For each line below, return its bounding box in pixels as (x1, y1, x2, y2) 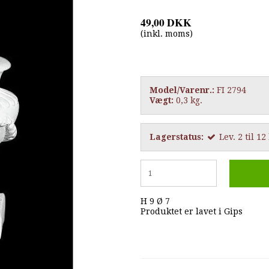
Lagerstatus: (150, 132, 204, 142)
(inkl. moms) (141, 29, 193, 39)
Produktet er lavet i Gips (141, 206, 243, 216)
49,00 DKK (141, 14, 192, 31)
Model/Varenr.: (150, 85, 214, 95)
